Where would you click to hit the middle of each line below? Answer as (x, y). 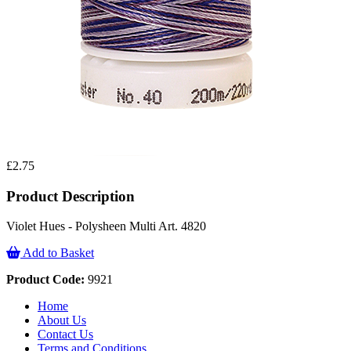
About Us (62, 320)
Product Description (71, 196)
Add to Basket (57, 253)
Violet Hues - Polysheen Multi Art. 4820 (106, 226)
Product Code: (45, 280)
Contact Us (65, 335)
